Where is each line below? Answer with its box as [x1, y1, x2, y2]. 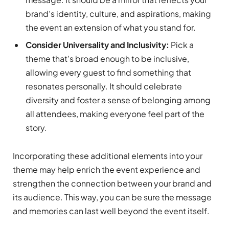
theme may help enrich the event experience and [13, 164, 200, 175]
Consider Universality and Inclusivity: [26, 39, 171, 50]
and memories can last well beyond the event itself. [13, 205, 210, 216]
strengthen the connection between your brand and [13, 178, 212, 189]
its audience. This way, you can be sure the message [13, 192, 212, 202]
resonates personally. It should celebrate [26, 80, 182, 91]
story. [26, 122, 47, 133]
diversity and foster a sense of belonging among [26, 94, 211, 105]
